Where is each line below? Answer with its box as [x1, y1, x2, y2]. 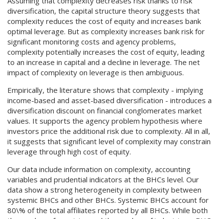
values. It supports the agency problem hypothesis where [7, 116, 202, 126]
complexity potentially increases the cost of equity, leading [7, 47, 205, 57]
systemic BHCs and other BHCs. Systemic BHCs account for [7, 195, 209, 205]
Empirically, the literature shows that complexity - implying [7, 85, 203, 95]
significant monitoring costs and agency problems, [7, 37, 176, 46]
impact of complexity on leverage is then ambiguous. [7, 67, 184, 77]
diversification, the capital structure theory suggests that [7, 6, 200, 16]
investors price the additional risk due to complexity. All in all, [7, 126, 210, 136]
